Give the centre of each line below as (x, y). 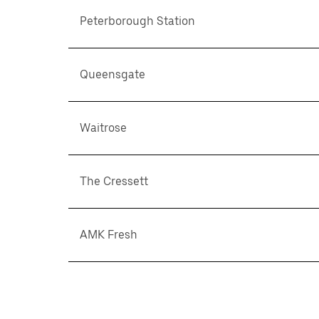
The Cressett (114, 181)
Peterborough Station (137, 21)
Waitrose (103, 128)
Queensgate (113, 74)
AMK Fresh (109, 235)
